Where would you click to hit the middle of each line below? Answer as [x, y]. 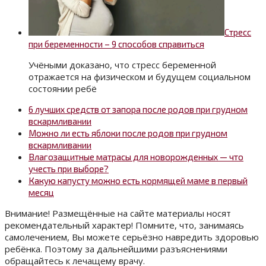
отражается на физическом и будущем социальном [140, 77]
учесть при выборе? [69, 169]
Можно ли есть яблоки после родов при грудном [128, 133]
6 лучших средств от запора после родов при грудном [138, 110]
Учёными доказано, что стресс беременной [122, 65]
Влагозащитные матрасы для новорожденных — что [136, 157]
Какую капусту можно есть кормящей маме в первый [138, 181]
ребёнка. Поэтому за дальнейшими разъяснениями [116, 249]
